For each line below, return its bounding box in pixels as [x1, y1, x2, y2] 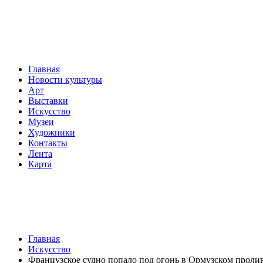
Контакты [28, 138, 68, 148]
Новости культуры [28, 75, 102, 85]
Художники [28, 127, 75, 137]
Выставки [28, 96, 68, 106]
